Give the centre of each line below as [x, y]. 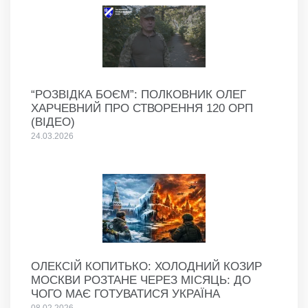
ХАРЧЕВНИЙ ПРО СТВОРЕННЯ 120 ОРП [142, 108]
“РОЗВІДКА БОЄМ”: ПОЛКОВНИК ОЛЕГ [139, 94]
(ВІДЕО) [53, 122]
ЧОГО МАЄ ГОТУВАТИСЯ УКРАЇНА [125, 294]
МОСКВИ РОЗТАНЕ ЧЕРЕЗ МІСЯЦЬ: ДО [141, 280]
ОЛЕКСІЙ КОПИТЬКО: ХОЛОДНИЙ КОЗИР [146, 266]
